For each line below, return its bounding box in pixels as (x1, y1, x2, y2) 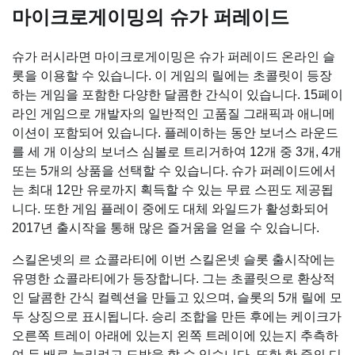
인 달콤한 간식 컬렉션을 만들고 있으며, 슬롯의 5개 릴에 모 (12, 291, 342, 305)
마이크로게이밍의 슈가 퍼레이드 (12, 6, 289, 29)
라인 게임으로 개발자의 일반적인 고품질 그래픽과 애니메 (12, 107, 335, 121)
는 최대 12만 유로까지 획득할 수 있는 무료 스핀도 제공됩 (12, 183, 334, 197)
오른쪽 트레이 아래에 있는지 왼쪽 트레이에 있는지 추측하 (12, 329, 338, 343)
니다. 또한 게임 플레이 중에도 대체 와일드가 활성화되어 (12, 202, 329, 216)
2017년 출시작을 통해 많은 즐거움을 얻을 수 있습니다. (12, 221, 319, 235)
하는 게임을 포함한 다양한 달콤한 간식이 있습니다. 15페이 (12, 88, 343, 102)
